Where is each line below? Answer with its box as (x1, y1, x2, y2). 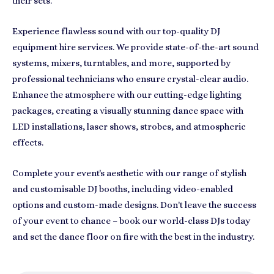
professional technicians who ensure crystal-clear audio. (12, 73, 248, 84)
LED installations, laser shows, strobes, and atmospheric (12, 121, 246, 132)
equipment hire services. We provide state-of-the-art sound (12, 42, 259, 53)
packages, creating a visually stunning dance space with (12, 105, 243, 116)
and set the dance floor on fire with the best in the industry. (12, 231, 254, 242)
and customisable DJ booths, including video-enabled (12, 183, 233, 194)
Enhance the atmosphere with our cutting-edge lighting (12, 89, 242, 100)
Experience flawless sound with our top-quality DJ (12, 26, 220, 37)
